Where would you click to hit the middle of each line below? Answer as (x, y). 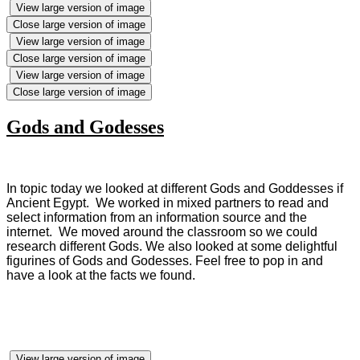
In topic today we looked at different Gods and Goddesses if (175, 189)
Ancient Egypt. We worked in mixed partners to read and (168, 203)
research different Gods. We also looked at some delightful (172, 247)
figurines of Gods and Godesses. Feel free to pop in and (165, 261)
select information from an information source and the (157, 218)
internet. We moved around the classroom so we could (162, 232)
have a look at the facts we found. (101, 276)
